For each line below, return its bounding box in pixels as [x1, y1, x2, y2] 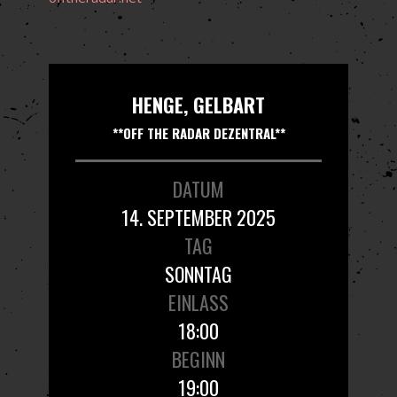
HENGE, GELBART [132, 90, 265, 119]
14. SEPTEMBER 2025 [121, 202, 276, 231]
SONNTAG [165, 259, 232, 288]
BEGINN [172, 344, 225, 373]
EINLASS [168, 287, 229, 316]
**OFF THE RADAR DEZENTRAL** [112, 122, 285, 143]
